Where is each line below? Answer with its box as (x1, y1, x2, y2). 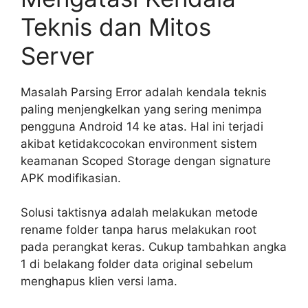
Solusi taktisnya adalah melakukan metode (21, 206, 258, 220)
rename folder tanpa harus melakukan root (21, 223, 256, 237)
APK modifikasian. (21, 170, 121, 185)
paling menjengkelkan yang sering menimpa (21, 102, 262, 116)
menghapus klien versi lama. (21, 274, 177, 289)
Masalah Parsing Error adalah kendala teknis (21, 85, 267, 99)
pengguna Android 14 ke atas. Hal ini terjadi (21, 119, 263, 133)
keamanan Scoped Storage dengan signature (21, 153, 271, 168)
